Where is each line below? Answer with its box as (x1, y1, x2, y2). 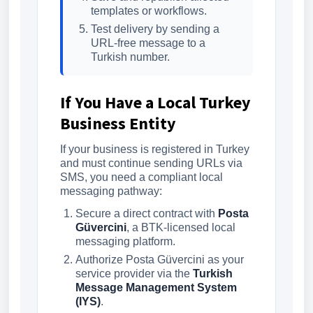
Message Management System (75, 282, 237, 294)
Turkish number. (91, 51, 170, 64)
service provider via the (75, 268, 193, 280)
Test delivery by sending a (91, 23, 219, 36)
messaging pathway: (60, 185, 162, 198)
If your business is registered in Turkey (60, 143, 249, 156)
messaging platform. (75, 235, 175, 248)
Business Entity (60, 112, 176, 135)
